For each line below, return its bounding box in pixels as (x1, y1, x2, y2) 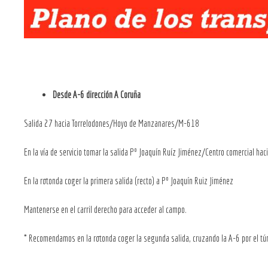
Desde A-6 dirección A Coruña (53, 89, 141, 100)
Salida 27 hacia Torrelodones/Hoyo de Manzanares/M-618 (24, 117, 199, 129)
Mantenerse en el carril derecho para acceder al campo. (24, 203, 187, 215)
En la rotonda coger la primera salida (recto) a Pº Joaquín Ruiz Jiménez (24, 175, 233, 186)
